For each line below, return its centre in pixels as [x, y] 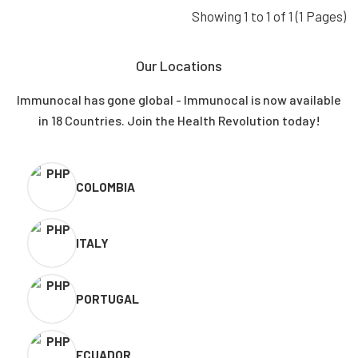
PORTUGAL [107, 298]
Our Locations [179, 65]
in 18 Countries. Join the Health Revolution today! [179, 120]
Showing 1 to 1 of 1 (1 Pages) [269, 16]
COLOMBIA [105, 187]
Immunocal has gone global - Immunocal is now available [179, 99]
